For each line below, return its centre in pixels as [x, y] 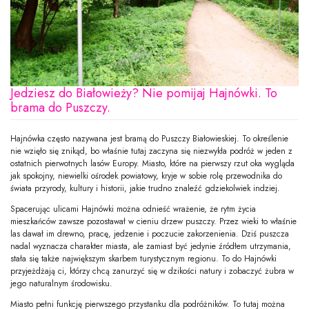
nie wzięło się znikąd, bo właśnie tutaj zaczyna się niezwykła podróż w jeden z [151, 151]
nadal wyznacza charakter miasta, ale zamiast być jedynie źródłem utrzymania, [151, 246]
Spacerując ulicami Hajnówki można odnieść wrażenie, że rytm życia [133, 209]
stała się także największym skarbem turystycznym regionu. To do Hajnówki [143, 258]
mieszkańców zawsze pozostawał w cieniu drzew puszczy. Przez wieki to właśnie [153, 221]
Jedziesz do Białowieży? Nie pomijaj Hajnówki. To [144, 93]
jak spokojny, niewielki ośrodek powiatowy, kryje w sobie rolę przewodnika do [146, 176]
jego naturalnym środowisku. [61, 283]
